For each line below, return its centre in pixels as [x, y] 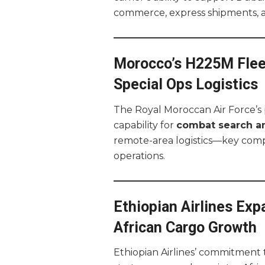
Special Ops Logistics [186, 85]
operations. [139, 156]
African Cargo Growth [185, 227]
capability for [145, 125]
